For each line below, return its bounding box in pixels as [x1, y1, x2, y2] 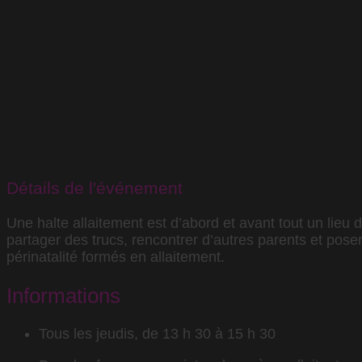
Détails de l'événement [6, 179, 183, 198]
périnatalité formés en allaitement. [6, 248, 229, 265]
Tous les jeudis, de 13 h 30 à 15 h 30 [39, 326, 276, 343]
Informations [6, 283, 120, 308]
